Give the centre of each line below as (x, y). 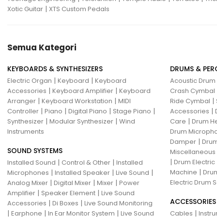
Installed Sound (31, 162)
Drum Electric (194, 162)
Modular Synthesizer (81, 121)
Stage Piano (132, 111)
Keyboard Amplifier (83, 91)
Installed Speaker (82, 172)
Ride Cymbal (190, 101)
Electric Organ (30, 80)
